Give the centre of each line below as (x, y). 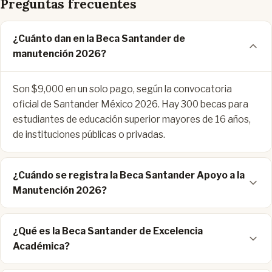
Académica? (41, 246)
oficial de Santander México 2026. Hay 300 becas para (131, 104)
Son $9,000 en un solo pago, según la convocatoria (122, 89)
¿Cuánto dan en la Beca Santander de (99, 39)
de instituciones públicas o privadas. (89, 135)
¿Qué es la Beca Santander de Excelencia (108, 231)
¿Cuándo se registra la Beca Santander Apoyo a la (129, 175)
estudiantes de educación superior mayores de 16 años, (132, 120)
